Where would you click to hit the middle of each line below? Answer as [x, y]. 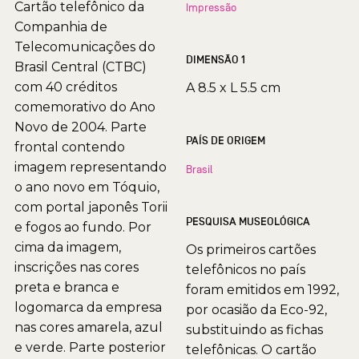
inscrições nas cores [77, 267]
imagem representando [91, 167]
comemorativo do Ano [85, 107]
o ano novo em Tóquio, [87, 187]
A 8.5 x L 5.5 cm [233, 87]
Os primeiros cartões [251, 249]
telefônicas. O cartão [251, 349]
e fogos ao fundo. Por [83, 227]
